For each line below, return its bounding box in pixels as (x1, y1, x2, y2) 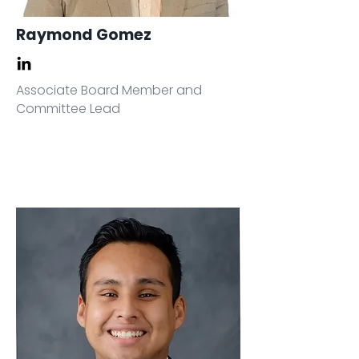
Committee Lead (16, 99, 120, 118)
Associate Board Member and (16, 81, 202, 99)
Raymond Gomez (16, 24, 151, 46)
